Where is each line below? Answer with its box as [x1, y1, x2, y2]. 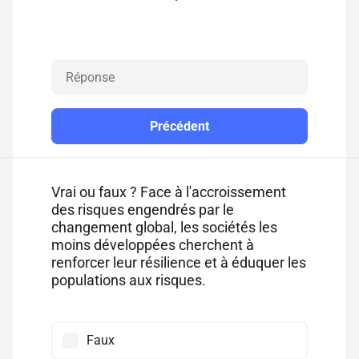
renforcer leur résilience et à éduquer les [51, 254, 306, 271]
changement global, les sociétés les [51, 219, 277, 236]
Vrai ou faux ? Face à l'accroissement [51, 184, 286, 200]
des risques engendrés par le [51, 201, 234, 218]
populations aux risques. [51, 272, 206, 288]
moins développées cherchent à [51, 236, 254, 253]
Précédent [150, 119, 209, 134]
